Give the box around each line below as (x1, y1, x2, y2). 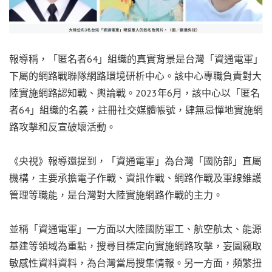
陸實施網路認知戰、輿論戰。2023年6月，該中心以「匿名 (9, 86, 260, 99)
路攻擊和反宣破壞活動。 (9, 120, 116, 133)
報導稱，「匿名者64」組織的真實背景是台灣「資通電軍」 (9, 52, 263, 65)
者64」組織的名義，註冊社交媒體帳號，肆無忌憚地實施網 (9, 103, 263, 116)
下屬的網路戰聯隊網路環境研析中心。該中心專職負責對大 (9, 69, 262, 82)
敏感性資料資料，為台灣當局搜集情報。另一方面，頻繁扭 (9, 256, 262, 269)
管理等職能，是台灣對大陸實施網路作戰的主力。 (9, 188, 223, 201)
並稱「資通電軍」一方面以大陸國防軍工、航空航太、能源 (9, 222, 262, 235)
